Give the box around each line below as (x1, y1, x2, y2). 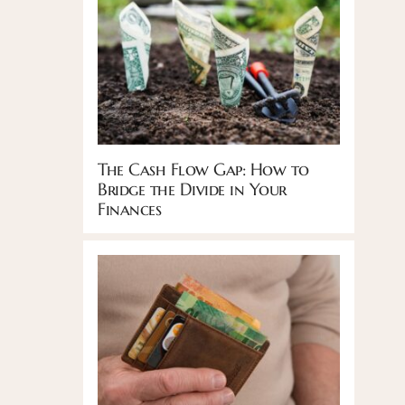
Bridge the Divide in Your (98, 177, 287, 200)
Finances (98, 197, 162, 220)
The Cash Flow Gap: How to (98, 157, 309, 180)
